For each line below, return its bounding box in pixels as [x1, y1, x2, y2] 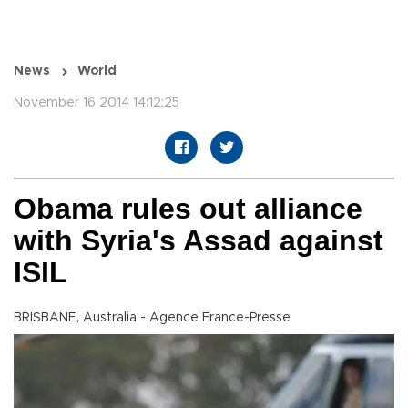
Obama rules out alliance [14, 192, 362, 226]
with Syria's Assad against [14, 224, 383, 258]
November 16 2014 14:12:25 [14, 97, 179, 110]
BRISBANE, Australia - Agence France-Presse [14, 311, 291, 325]
